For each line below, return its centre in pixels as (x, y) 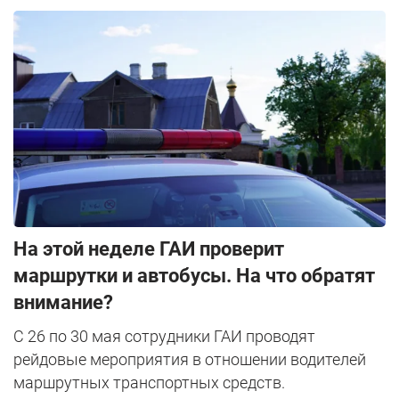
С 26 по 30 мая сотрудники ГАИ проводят (164, 337)
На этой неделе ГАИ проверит (149, 249)
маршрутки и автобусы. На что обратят (194, 276)
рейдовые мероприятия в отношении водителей (190, 360)
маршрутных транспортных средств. (149, 383)
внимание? (63, 303)
